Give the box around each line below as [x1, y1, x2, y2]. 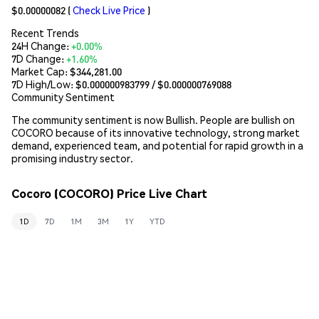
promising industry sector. [11, 151, 133, 164]
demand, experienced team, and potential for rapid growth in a [11, 138, 303, 152]
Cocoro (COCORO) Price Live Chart [11, 186, 207, 202]
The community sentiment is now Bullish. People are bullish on [11, 113, 295, 126]
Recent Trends [11, 26, 79, 39]
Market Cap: [11, 64, 70, 78]
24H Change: [11, 38, 71, 52]
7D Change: [11, 51, 66, 65]
